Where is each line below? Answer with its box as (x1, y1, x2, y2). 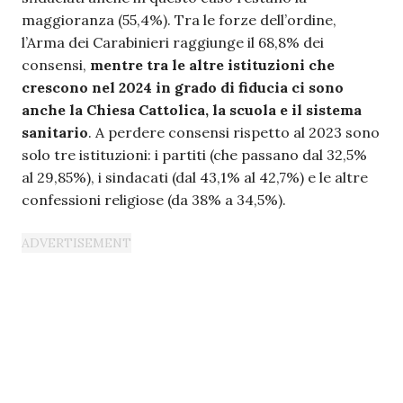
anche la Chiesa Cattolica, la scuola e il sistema (22, 100, 362, 119)
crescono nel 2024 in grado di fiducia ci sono (22, 77, 344, 96)
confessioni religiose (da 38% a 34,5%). (22, 190, 286, 209)
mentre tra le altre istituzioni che (90, 55, 335, 74)
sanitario (22, 122, 88, 141)
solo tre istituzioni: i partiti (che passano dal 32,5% (22, 145, 367, 164)
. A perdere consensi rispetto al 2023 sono (88, 122, 380, 141)
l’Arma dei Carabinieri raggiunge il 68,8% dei (22, 32, 324, 51)
